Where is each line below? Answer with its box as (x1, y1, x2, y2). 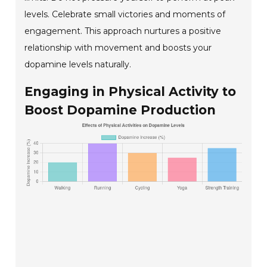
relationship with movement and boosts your (24, 42, 212, 54)
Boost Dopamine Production (24, 103, 216, 118)
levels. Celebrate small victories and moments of (24, 9, 226, 20)
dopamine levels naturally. (24, 59, 132, 70)
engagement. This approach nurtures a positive (24, 26, 222, 37)
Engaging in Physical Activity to (24, 84, 237, 100)
